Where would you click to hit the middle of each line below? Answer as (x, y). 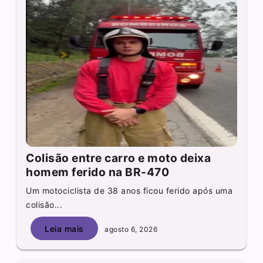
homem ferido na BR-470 (98, 172)
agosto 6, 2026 (130, 229)
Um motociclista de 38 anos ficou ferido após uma (129, 191)
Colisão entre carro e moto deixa (119, 158)
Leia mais (64, 228)
